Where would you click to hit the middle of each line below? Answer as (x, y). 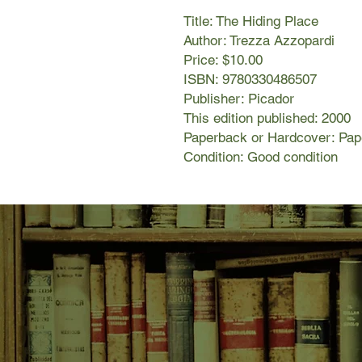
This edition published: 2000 (267, 118)
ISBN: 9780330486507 (250, 80)
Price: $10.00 (223, 60)
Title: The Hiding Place (251, 21)
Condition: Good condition (261, 157)
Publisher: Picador (239, 99)
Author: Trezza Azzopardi (259, 41)
